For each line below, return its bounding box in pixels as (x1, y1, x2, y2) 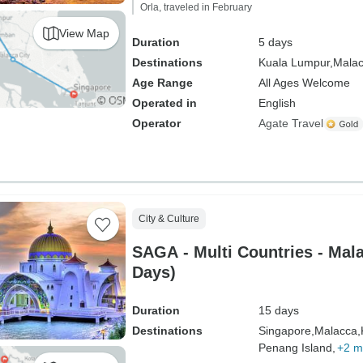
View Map (58, 26, 109, 40)
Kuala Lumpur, (258, 56, 333, 69)
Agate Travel (258, 117, 323, 130)
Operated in (131, 96, 197, 109)
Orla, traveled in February (139, 2, 252, 13)
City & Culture (138, 213, 199, 224)
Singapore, (258, 324, 314, 337)
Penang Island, (258, 341, 335, 354)
